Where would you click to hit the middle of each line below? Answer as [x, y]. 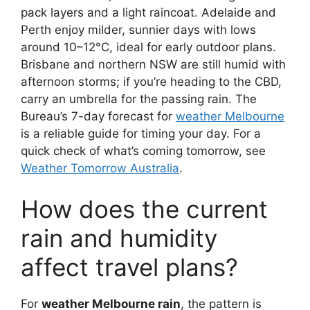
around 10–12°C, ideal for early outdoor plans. [148, 47]
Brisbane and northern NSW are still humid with [153, 64]
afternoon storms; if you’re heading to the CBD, [151, 81]
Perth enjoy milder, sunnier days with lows [138, 29]
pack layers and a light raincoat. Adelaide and [148, 12]
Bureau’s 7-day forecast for [98, 116]
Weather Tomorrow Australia [100, 168]
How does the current [144, 209]
